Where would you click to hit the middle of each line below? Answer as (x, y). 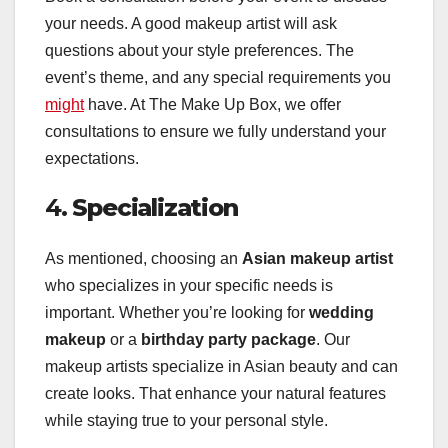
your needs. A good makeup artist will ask (191, 23)
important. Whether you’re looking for (177, 313)
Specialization (155, 207)
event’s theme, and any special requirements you (218, 77)
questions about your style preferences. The (199, 50)
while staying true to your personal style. (186, 421)
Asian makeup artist (317, 259)
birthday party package (228, 340)
